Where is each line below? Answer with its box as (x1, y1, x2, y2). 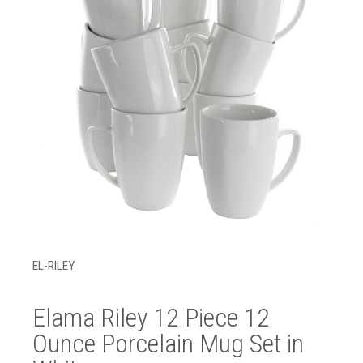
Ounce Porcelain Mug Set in (32, 328, 304, 359)
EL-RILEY (32, 258, 75, 273)
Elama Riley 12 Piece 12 (32, 302, 270, 333)
